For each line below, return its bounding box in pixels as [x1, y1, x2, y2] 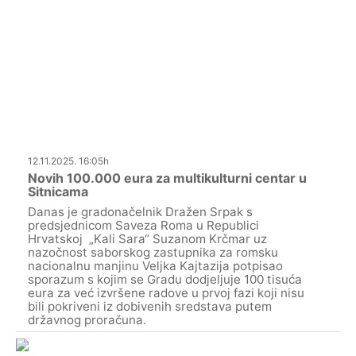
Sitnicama [28, 183, 88, 199]
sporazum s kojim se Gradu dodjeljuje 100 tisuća [28, 271, 302, 287]
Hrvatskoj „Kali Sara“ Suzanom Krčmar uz [28, 230, 267, 246]
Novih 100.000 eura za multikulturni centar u [28, 169, 307, 186]
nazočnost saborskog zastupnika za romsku [28, 244, 278, 260]
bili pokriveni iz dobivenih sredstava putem [28, 298, 272, 314]
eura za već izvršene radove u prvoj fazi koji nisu [28, 284, 304, 300]
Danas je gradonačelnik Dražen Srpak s [28, 203, 253, 219]
